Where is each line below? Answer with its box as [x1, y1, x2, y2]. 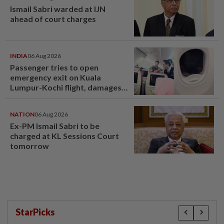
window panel [10, 92, 61, 102]
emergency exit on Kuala [10, 72, 101, 82]
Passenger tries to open [10, 62, 98, 72]
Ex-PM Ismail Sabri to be [10, 120, 99, 130]
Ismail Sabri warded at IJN [10, 3, 105, 13]
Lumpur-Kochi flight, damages [10, 82, 121, 92]
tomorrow [10, 140, 49, 150]
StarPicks [15, 206, 55, 217]
